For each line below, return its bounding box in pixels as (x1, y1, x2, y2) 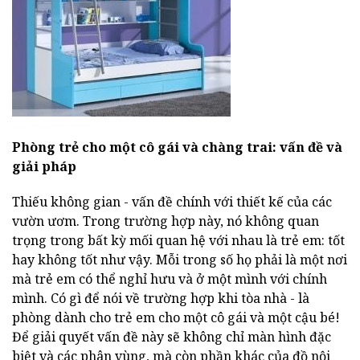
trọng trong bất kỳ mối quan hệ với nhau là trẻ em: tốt (12, 231, 345, 249)
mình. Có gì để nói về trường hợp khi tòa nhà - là (12, 288, 309, 307)
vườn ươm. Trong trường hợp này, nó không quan (12, 211, 319, 230)
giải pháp (12, 157, 76, 175)
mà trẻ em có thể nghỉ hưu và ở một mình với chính (12, 269, 327, 288)
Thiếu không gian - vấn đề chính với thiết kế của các (12, 192, 332, 211)
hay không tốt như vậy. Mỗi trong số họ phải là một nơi (12, 250, 347, 268)
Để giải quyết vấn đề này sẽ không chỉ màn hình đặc (12, 327, 331, 346)
